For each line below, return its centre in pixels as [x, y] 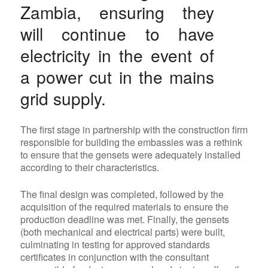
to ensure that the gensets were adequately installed [130, 155]
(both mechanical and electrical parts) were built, [122, 232]
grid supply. [63, 98]
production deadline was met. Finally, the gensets [124, 220]
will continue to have [117, 34]
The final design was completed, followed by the [122, 194]
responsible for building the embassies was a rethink [131, 142]
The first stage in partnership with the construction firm [134, 130]
